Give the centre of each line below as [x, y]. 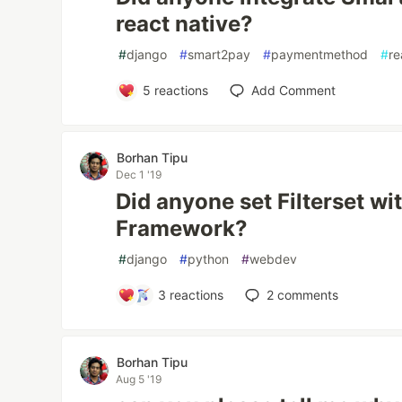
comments [306, 295]
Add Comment [293, 90]
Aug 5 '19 [139, 379]
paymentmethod [320, 54]
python [209, 259]
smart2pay [219, 54]
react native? [185, 24]
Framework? [182, 228]
